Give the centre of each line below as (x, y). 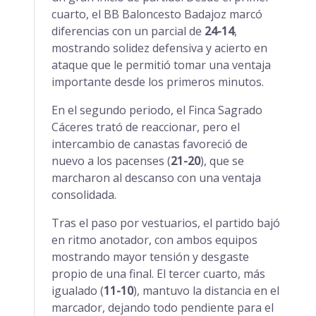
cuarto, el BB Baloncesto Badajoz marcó (157, 14)
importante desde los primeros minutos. (158, 82)
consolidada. (84, 195)
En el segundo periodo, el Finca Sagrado (157, 110)
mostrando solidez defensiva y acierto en (159, 48)
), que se (222, 161)
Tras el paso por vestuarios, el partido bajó (166, 223)
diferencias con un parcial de (128, 31)
